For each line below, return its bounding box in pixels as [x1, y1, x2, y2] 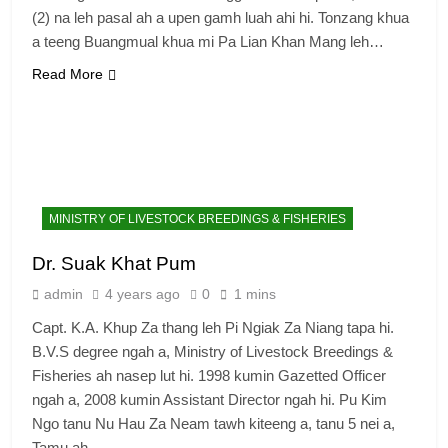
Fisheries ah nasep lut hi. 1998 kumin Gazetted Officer [32, 366, 386, 384]
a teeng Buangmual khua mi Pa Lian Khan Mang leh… [32, 33, 384, 51]
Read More [32, 66, 103, 83]
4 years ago [105, 285, 180, 302]
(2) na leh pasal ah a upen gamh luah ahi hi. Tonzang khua [32, 9, 409, 27]
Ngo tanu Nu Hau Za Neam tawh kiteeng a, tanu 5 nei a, [32, 414, 395, 432]
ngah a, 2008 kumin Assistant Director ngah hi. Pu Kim [32, 390, 387, 408]
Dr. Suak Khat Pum [32, 252, 196, 274]
